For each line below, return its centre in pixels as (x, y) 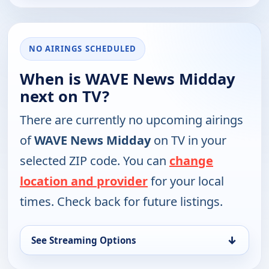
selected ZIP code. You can (95, 161)
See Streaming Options (84, 240)
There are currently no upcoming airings (131, 120)
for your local (186, 181)
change (191, 161)
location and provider (84, 181)
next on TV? (65, 97)
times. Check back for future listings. (121, 202)
